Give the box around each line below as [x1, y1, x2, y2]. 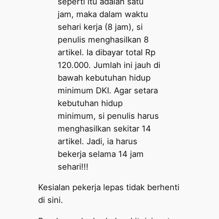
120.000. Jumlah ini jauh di [58, 60, 161, 70]
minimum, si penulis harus [58, 110, 159, 121]
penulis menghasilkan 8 [58, 34, 149, 44]
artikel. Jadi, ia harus [58, 136, 138, 146]
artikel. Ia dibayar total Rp [58, 47, 156, 57]
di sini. [38, 195, 64, 205]
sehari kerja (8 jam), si [58, 22, 143, 32]
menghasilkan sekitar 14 [58, 123, 152, 133]
